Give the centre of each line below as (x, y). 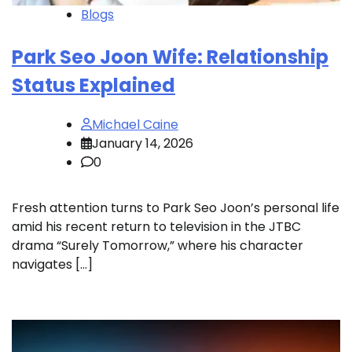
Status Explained (93, 85)
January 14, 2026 (143, 143)
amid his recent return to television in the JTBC (156, 226)
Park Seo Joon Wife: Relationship (170, 57)
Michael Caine (135, 124)
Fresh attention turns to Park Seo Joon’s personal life (176, 207)
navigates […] (52, 264)
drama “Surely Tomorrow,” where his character (158, 245)
